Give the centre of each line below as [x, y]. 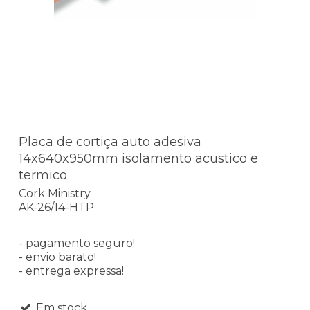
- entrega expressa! [71, 271]
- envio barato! [57, 257]
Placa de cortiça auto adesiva [110, 142]
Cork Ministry [55, 193]
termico [43, 175]
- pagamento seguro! [77, 243]
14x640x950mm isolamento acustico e [138, 159]
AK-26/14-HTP [56, 207]
